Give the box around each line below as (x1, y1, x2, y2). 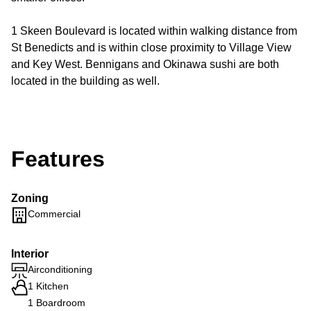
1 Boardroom (28, 297, 85, 308)
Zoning (11, 192, 49, 204)
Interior (11, 248, 49, 260)
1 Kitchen (28, 280, 69, 292)
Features (11, 146, 105, 171)
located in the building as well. (11, 75, 160, 87)
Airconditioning (28, 264, 92, 275)
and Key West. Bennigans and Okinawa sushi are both (11, 58, 279, 70)
